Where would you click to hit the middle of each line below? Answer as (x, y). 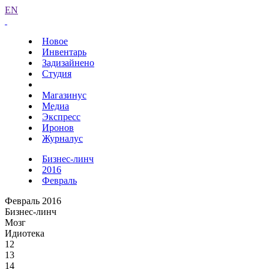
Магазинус (64, 95)
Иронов (58, 128)
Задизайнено (68, 63)
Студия (57, 74)
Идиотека (25, 233)
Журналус (62, 138)
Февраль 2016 (33, 201)
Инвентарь (64, 52)
